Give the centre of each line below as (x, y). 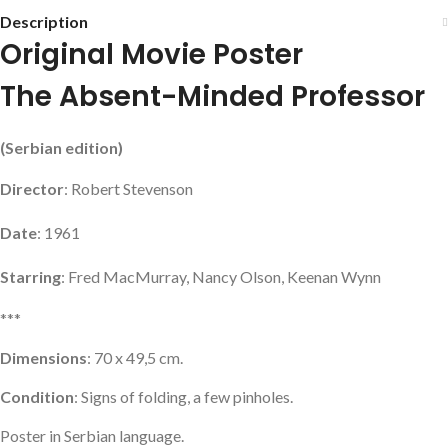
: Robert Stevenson (128, 188)
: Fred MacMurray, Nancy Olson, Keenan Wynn (221, 276)
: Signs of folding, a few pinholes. (183, 396)
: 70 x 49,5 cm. (135, 357)
